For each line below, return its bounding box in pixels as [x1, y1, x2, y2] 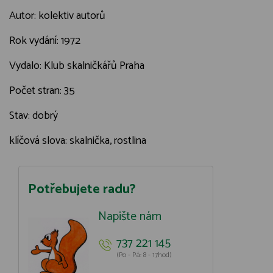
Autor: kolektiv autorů [9, 7, 105, 25]
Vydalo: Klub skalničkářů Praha [9, 57, 144, 75]
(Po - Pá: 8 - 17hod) [116, 249, 172, 261]
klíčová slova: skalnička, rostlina [9, 132, 146, 150]
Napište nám [98, 207, 161, 227]
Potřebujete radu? [28, 179, 136, 200]
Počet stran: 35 [9, 82, 75, 100]
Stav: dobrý [9, 107, 58, 125]
